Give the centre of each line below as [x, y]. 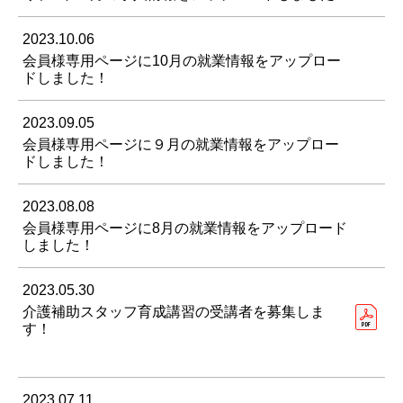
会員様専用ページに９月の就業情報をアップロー [181, 145]
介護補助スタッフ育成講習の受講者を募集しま [174, 312]
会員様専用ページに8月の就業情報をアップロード [185, 228]
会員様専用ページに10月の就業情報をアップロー [182, 61]
